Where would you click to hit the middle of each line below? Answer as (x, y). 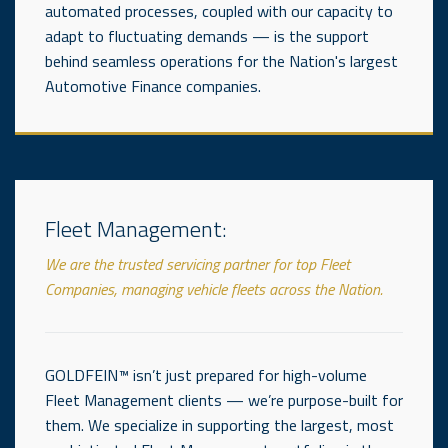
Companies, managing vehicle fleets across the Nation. (216, 288)
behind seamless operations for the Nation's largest (221, 61)
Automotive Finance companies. (153, 86)
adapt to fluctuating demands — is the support (207, 36)
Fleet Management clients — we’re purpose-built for (224, 399)
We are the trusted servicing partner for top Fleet (197, 263)
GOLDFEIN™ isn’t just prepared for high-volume (206, 374)
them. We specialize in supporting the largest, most (219, 424)
